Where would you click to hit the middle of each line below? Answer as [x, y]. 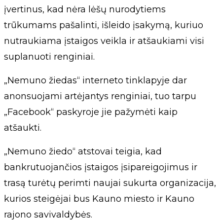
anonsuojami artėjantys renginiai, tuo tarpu [100, 96]
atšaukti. [23, 128]
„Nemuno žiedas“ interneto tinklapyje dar [95, 80]
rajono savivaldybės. [48, 215]
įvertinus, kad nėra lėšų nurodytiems [85, 9]
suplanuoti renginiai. [49, 57]
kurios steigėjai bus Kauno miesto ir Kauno [99, 199]
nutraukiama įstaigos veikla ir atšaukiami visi [104, 41]
